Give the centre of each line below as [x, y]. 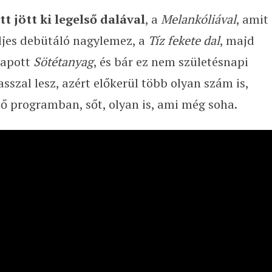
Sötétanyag [63, 62]
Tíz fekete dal [184, 40]
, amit [252, 19]
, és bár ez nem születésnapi [171, 62]
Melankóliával [198, 19]
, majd [237, 40]
